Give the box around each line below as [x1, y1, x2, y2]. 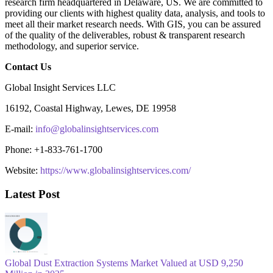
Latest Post [5, 188, 60, 201]
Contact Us [5, 61, 51, 72]
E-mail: [5, 123, 35, 134]
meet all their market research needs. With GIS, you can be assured [5, 18, 261, 29]
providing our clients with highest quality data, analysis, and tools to [5, 7, 265, 18]
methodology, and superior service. [5, 40, 139, 51]
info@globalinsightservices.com [35, 123, 158, 134]
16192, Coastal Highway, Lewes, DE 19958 [5, 102, 176, 113]
